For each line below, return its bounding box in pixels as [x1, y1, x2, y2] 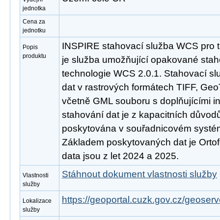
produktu [23, 53, 46, 59]
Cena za [23, 18, 45, 25]
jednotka [23, 5, 46, 12]
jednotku [23, 27, 46, 34]
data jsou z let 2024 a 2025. [62, 151, 179, 161]
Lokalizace [23, 197, 52, 204]
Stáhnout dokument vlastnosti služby [62, 169, 217, 179]
